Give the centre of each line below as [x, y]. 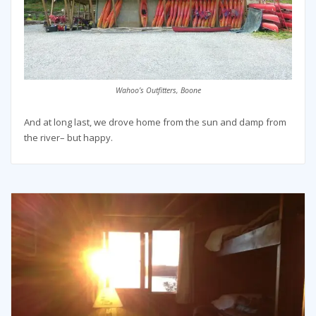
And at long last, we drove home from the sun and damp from [155, 122]
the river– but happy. [68, 137]
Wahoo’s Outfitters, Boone [158, 90]
